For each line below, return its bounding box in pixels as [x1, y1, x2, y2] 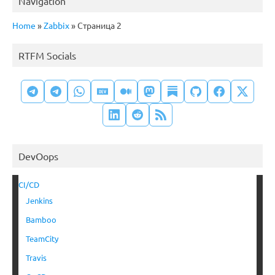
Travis [26, 252, 47, 263]
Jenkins [26, 195, 53, 206]
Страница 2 [76, 19, 122, 31]
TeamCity [26, 233, 58, 244]
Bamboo [26, 214, 56, 225]
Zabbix [44, 19, 69, 31]
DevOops [18, 149, 58, 162]
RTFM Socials [18, 48, 76, 61]
